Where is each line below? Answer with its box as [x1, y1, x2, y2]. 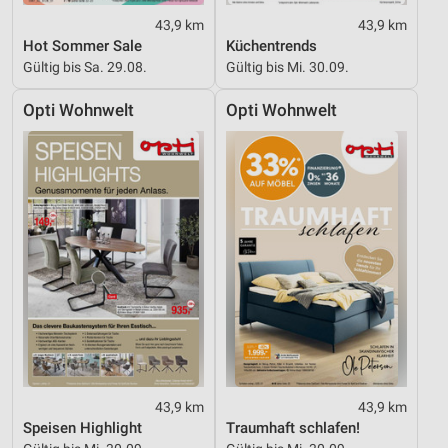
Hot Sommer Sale [23, 36, 142, 55]
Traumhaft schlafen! [226, 418, 360, 437]
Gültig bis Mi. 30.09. [226, 58, 349, 75]
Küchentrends [226, 36, 317, 55]
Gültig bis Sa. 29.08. [23, 58, 147, 75]
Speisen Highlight [23, 418, 142, 437]
